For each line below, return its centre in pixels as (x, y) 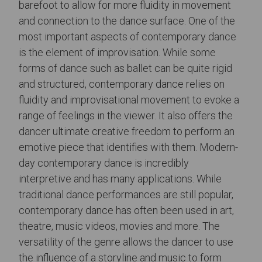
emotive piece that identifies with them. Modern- (128, 147)
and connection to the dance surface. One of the (127, 20)
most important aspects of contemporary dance (127, 36)
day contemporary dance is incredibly (104, 163)
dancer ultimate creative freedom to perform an (127, 131)
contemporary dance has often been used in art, (126, 210)
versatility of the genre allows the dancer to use (126, 242)
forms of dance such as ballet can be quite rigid (125, 68)
